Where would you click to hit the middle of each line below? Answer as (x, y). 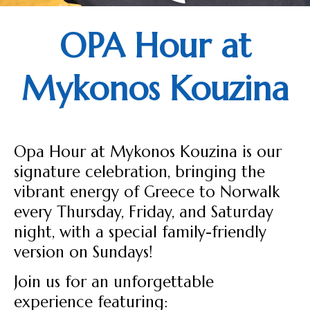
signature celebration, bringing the (139, 171)
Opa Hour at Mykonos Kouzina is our (148, 151)
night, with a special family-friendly (140, 231)
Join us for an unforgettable (114, 282)
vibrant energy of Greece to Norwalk (147, 191)
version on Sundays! (83, 252)
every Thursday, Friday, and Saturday (144, 211)
